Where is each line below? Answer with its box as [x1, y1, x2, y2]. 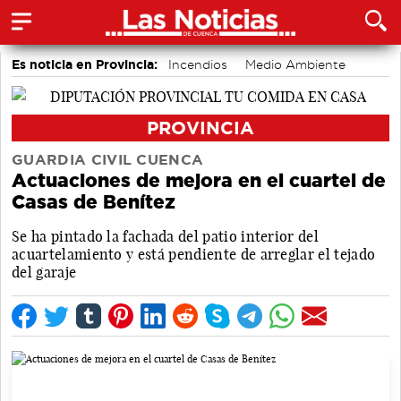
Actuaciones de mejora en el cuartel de [12, 169, 386, 191]
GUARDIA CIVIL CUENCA [12, 151, 204, 167]
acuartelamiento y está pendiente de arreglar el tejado [12, 244, 376, 263]
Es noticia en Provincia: [12, 57, 158, 72]
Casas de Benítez [12, 191, 175, 212]
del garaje [12, 262, 77, 281]
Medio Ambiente [245, 58, 346, 71]
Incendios [168, 58, 227, 71]
